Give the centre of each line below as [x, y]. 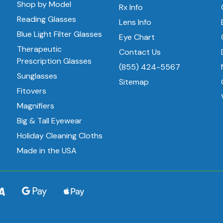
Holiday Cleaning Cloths [60, 136]
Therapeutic [40, 49]
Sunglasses [37, 76]
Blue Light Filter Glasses [60, 34]
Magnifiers [36, 106]
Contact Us [140, 52]
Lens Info [135, 22]
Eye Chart [137, 37]
